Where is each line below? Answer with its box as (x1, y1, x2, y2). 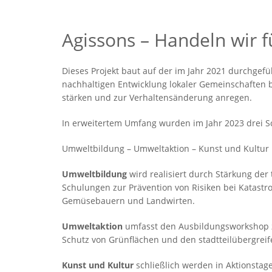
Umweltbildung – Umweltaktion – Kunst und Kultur (62, 143, 269, 155)
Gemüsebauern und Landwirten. (62, 195, 195, 207)
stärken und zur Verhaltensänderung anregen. (62, 92, 252, 104)
